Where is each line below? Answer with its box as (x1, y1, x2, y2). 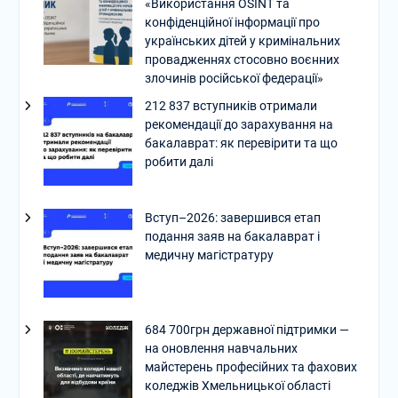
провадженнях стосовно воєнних (144, 52, 339, 67)
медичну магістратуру (144, 248, 274, 262)
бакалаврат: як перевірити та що (144, 136, 338, 150)
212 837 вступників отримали (144, 99, 317, 113)
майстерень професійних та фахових (144, 360, 357, 374)
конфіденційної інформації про (144, 15, 320, 29)
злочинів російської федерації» (144, 71, 323, 85)
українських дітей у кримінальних (144, 34, 340, 48)
